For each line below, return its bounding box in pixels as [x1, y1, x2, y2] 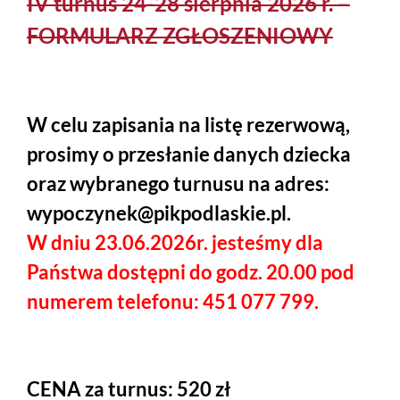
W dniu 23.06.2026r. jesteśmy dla [27, 230, 323, 255]
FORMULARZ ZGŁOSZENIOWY [27, 22, 333, 49]
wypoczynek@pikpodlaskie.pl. [27, 201, 291, 226]
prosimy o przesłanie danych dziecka [27, 142, 351, 167]
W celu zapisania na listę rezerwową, [27, 112, 350, 137]
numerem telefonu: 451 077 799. [27, 289, 319, 314]
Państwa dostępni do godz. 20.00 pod [27, 260, 354, 285]
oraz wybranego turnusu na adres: [27, 171, 329, 196]
